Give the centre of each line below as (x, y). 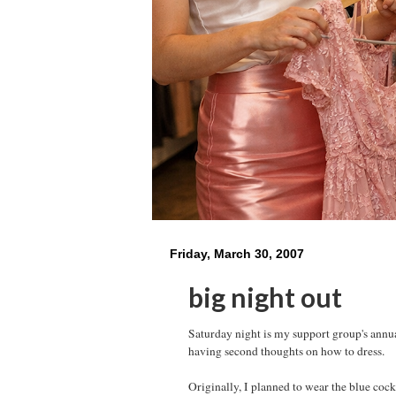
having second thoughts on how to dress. (286, 350)
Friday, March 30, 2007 (237, 254)
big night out (265, 297)
